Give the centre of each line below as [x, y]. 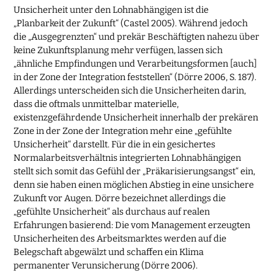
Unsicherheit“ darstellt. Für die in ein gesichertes [115, 144]
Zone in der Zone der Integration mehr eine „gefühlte [123, 131]
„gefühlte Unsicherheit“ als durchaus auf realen [112, 211]
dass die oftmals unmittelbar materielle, [96, 104]
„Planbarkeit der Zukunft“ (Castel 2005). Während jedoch [131, 23]
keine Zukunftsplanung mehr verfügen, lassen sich [118, 50]
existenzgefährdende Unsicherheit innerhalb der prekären [136, 117]
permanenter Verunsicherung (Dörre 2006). [106, 265]
